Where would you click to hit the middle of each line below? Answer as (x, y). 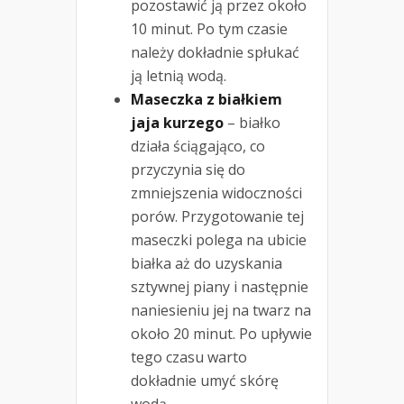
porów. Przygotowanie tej (217, 217)
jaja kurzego (177, 123)
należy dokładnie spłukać (215, 53)
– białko (252, 123)
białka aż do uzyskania (207, 264)
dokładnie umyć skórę (205, 381)
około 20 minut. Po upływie (221, 334)
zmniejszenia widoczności (216, 193)
